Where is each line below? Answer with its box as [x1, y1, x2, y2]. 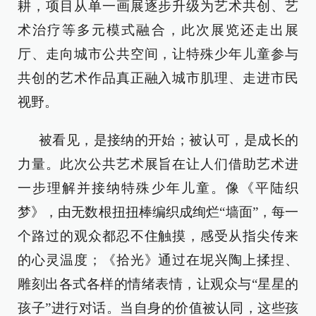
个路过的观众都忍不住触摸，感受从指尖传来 [18, 228, 298, 243]
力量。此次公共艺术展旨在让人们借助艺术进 [18, 156, 298, 171]
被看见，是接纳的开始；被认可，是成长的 [39, 132, 298, 147]
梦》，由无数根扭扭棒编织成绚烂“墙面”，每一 [18, 204, 298, 219]
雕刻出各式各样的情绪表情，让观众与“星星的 [18, 276, 298, 291]
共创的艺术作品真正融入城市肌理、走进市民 [18, 70, 298, 85]
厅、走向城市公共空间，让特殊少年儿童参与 [18, 46, 298, 61]
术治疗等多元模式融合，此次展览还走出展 [18, 22, 298, 37]
